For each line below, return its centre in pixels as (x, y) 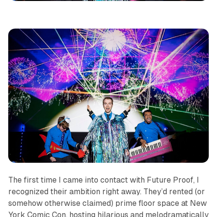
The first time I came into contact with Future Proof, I (103, 180)
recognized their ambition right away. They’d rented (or (106, 191)
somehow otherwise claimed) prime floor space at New (107, 203)
